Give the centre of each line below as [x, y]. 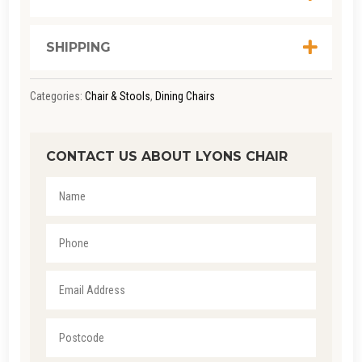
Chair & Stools [117, 96]
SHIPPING [78, 47]
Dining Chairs [185, 96]
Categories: [57, 96]
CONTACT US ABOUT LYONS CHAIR [166, 156]
